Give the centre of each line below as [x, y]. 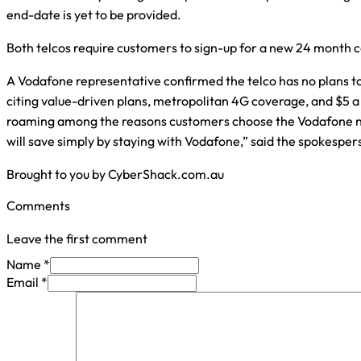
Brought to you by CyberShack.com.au [115, 174]
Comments [38, 205]
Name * [28, 265]
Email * [27, 282]
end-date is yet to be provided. [94, 15]
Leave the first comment [77, 239]
